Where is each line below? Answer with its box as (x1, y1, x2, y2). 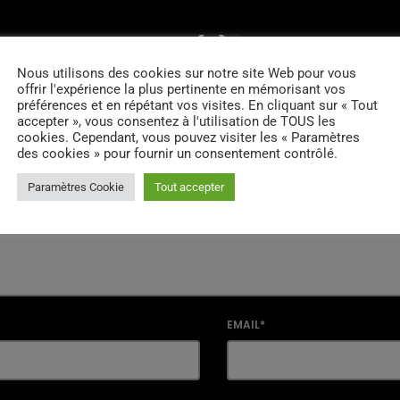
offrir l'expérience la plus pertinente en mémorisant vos (17, 80, 346, 97)
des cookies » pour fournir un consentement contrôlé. (17, 145, 337, 162)
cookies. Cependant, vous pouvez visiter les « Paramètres (17, 129, 360, 146)
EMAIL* (227, 317, 265, 333)
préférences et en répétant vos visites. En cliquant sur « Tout (17, 96, 378, 113)
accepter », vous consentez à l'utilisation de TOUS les (17, 112, 336, 129)
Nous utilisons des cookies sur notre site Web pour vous (17, 64, 356, 81)
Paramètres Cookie (28, 179, 124, 194)
